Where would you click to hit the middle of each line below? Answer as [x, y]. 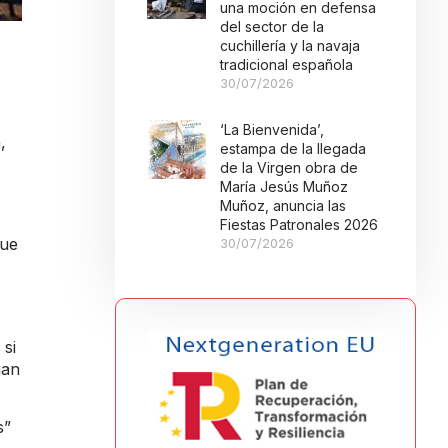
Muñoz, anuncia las [283, 205]
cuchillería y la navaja [290, 45]
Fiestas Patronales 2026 [299, 224]
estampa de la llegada [293, 148]
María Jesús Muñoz [284, 186]
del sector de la [272, 26]
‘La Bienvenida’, [272, 129]
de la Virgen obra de [289, 167]
